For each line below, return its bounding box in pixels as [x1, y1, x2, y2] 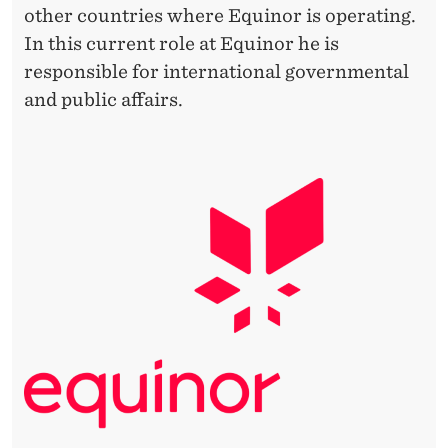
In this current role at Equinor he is [24, 33, 339, 55]
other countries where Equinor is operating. [24, 5, 416, 27]
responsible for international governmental [24, 61, 409, 83]
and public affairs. [24, 89, 183, 111]
